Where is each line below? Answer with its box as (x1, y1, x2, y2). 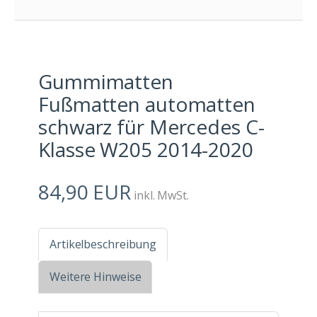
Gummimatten (38, 68, 173, 96)
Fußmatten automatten (38, 91, 255, 118)
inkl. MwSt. (131, 188, 189, 204)
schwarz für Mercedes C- (38, 113, 265, 141)
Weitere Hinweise (50, 269, 142, 285)
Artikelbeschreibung (50, 236, 157, 253)
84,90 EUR (38, 178, 132, 206)
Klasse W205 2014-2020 (38, 136, 253, 163)
